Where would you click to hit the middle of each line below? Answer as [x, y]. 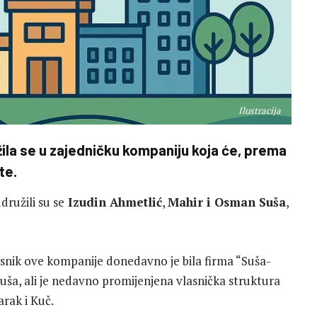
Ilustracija [260, 110]
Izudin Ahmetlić [113, 202]
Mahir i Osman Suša [227, 202]
